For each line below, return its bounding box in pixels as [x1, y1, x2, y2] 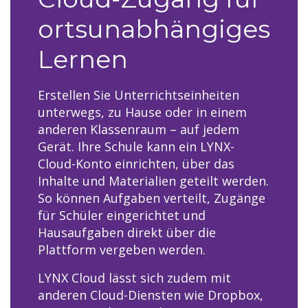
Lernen [38, 44, 128, 75]
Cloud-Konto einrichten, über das [38, 155, 234, 173]
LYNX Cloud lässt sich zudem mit [38, 269, 231, 287]
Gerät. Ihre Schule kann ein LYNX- [38, 138, 234, 155]
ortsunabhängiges [38, 14, 270, 45]
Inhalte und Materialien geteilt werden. [38, 173, 269, 190]
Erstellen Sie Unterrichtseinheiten [38, 87, 239, 104]
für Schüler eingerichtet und [38, 207, 206, 224]
